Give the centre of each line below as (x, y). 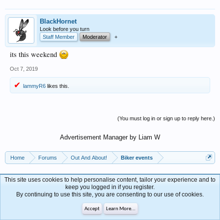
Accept (92, 209)
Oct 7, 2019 (24, 69)
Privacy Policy (201, 194)
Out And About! (89, 158)
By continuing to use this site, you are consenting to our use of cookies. (110, 194)
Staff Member (59, 37)
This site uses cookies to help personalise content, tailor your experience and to (110, 180)
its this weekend (34, 54)
